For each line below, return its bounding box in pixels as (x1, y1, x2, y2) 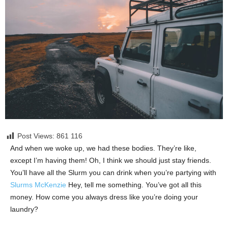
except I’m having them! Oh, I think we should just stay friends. (10, 156, 211, 165)
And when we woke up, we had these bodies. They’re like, (10, 144, 196, 153)
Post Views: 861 (17, 132, 69, 140)
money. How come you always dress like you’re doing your (10, 193, 198, 202)
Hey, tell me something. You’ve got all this (66, 181, 202, 189)
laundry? (10, 205, 38, 214)
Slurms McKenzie (10, 181, 66, 189)
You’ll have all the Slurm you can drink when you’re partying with (10, 168, 216, 177)
